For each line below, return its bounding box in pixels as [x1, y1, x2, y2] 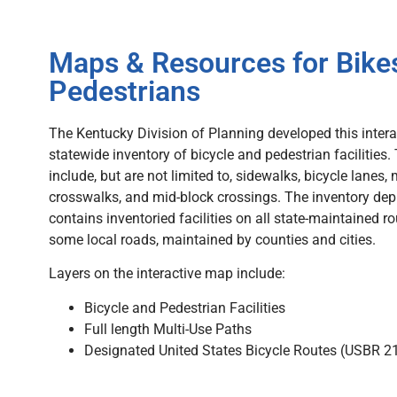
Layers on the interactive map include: [49, 265, 285, 283]
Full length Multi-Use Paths [84, 320, 252, 338]
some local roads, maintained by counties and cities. [49, 230, 379, 248]
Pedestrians [49, 74, 200, 108]
